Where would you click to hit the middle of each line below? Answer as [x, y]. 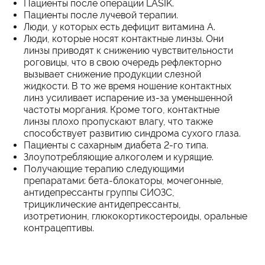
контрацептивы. [59, 228]
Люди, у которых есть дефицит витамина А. [119, 27]
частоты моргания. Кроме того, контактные [122, 110]
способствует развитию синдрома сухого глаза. [132, 133]
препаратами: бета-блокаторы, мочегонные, [124, 181]
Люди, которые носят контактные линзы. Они [124, 39]
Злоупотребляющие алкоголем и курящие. [119, 157]
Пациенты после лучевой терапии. [101, 15]
